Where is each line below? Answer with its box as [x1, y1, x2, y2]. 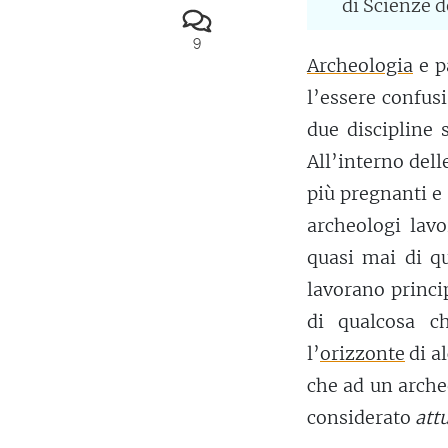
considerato [307, 406, 415, 430]
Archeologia [307, 54, 413, 78]
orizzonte [320, 342, 405, 366]
